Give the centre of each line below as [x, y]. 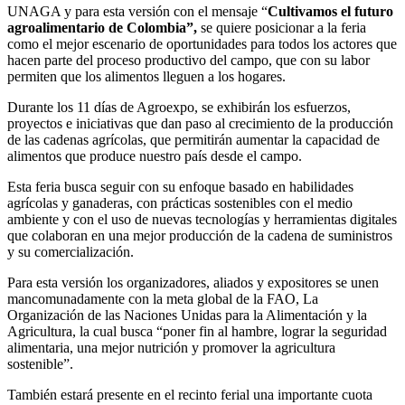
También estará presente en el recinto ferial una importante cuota [190, 394]
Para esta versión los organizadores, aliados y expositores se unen [193, 282]
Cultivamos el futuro [330, 11]
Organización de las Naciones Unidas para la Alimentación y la [187, 315]
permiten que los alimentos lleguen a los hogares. [146, 76]
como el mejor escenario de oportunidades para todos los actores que [202, 43]
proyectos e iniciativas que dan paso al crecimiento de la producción [200, 123]
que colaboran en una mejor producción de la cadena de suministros [200, 235]
